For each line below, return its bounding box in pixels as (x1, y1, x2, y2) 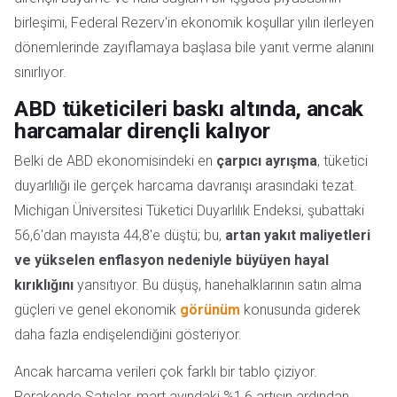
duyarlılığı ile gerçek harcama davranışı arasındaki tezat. (14, 176, 357, 194)
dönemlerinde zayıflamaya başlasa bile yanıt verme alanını (14, 38, 374, 56)
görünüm (180, 300, 240, 318)
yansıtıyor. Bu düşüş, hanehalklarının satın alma (74, 276, 362, 293)
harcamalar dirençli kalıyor (14, 117, 270, 144)
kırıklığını (14, 276, 74, 293)
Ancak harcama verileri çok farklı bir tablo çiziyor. (14, 363, 317, 381)
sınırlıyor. (14, 63, 66, 81)
